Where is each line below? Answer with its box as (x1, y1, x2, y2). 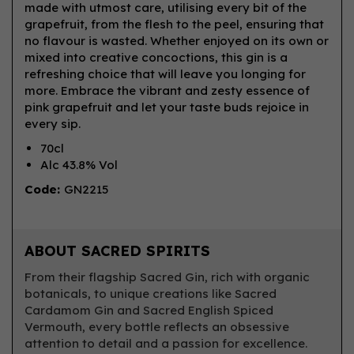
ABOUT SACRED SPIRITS (24, 242, 210, 260)
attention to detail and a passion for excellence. (24, 336, 307, 351)
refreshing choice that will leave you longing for (24, 66, 306, 81)
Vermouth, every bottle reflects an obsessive (24, 319, 289, 334)
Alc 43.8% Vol (40, 157, 118, 172)
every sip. (24, 116, 81, 131)
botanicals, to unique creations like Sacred (24, 286, 277, 301)
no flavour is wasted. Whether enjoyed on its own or (24, 33, 329, 48)
